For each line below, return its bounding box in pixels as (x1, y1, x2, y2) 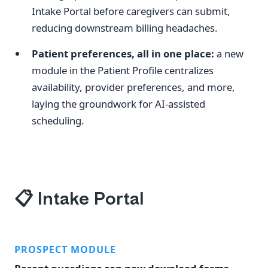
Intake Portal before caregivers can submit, (32, 4, 231, 19)
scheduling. (32, 114, 85, 128)
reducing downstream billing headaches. (32, 21, 218, 35)
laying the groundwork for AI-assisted (32, 97, 206, 111)
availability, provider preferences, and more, (32, 80, 236, 95)
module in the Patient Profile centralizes (32, 63, 214, 78)
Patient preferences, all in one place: (32, 47, 215, 61)
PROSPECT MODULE (14, 243, 116, 256)
